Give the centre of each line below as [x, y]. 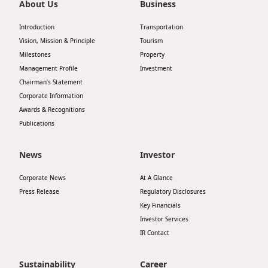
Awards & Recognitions [52, 109]
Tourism [151, 41]
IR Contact [155, 233]
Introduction [37, 27]
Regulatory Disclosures [173, 191]
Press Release [39, 191]
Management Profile [48, 68]
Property [152, 54]
